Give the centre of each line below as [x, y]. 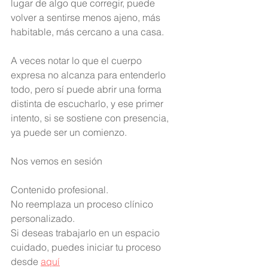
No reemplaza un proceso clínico [83, 204]
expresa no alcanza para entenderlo [89, 75]
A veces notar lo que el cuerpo [77, 60]
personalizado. [43, 218]
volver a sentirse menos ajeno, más [87, 17]
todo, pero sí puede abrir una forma [87, 89]
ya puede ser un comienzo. [69, 132]
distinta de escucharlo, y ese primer [88, 103]
